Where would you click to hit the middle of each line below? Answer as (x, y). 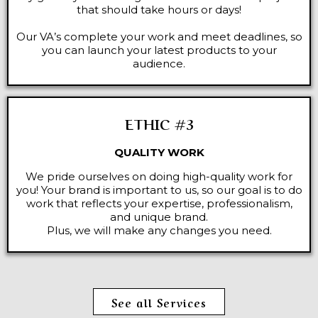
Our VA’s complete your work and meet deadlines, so (159, 37)
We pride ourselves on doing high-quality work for (159, 176)
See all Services (159, 302)
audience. (159, 64)
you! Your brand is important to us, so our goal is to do (159, 190)
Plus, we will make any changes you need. (159, 230)
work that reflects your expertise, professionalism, (159, 203)
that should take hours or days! (159, 10)
